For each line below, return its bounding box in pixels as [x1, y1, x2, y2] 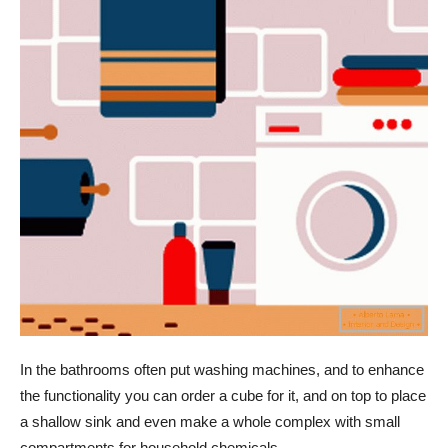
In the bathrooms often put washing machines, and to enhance [20, 360, 424, 378]
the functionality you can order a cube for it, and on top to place [20, 386, 426, 404]
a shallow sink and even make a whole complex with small [20, 412, 400, 430]
